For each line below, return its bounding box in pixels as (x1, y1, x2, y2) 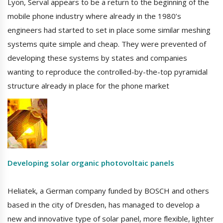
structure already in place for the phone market (7, 81, 169, 91)
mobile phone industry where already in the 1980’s (7, 11, 181, 21)
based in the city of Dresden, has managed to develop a (7, 200, 200, 210)
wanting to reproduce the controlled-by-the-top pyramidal (7, 67, 208, 77)
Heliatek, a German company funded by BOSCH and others (7, 186, 209, 196)
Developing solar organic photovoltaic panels (7, 158, 174, 168)
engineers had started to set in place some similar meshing (7, 25, 211, 35)
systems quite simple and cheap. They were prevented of (7, 39, 206, 49)
